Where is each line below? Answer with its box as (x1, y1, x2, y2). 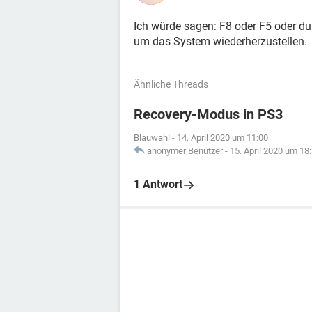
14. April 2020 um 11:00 (177, 132, 268, 143)
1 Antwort (134, 178, 182, 191)
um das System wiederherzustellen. (134, 35, 307, 48)
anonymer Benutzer (147, 146, 223, 156)
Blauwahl (134, 132, 170, 143)
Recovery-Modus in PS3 (134, 106, 283, 123)
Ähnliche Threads (134, 79, 208, 90)
